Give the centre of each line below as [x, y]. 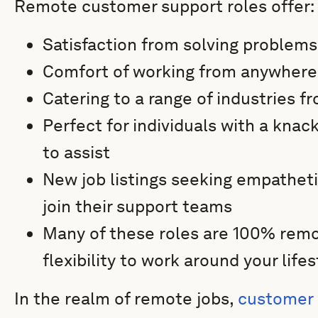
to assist [76, 152]
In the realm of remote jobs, [126, 298]
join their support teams [137, 206]
